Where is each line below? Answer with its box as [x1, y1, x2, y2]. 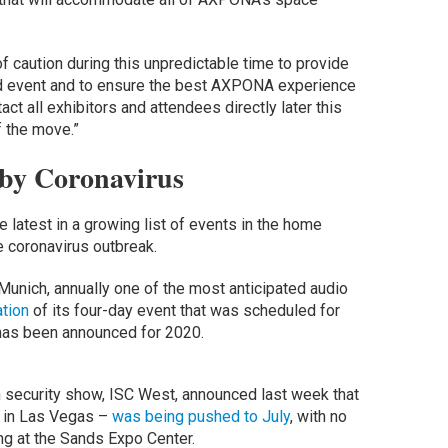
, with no [289, 407, 347, 427]
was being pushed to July [111, 407, 290, 427]
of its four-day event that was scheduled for [28, 301, 340, 321]
